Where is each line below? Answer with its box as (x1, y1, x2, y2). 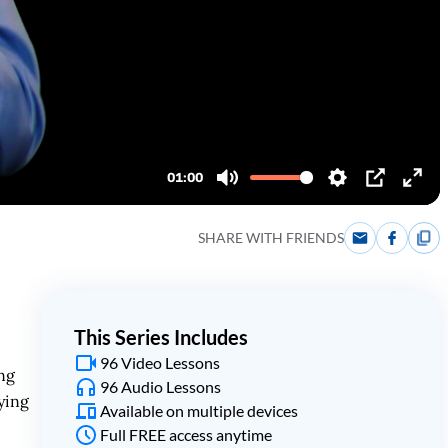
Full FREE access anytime (99, 425, 272, 444)
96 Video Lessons (99, 353, 220, 372)
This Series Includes (73, 325, 248, 349)
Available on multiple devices (99, 401, 298, 420)
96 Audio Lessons (99, 377, 221, 396)
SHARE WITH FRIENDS (198, 229, 344, 246)
